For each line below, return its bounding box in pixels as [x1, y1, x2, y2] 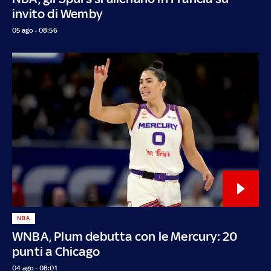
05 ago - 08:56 [12, 25, 57, 34]
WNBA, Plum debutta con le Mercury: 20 [12, 228, 238, 244]
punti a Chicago [12, 243, 100, 259]
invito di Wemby [12, 5, 102, 21]
